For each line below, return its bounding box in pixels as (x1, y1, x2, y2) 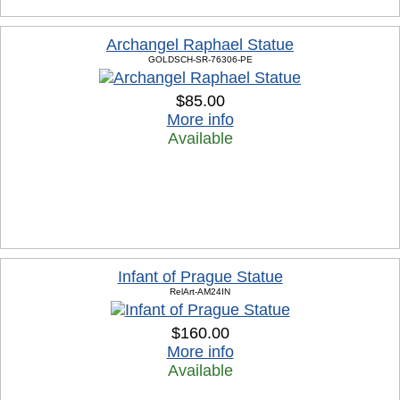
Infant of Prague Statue (117, 268, 283, 286)
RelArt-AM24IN (170, 287, 230, 296)
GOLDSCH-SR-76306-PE (147, 54, 253, 64)
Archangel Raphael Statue (106, 36, 294, 54)
